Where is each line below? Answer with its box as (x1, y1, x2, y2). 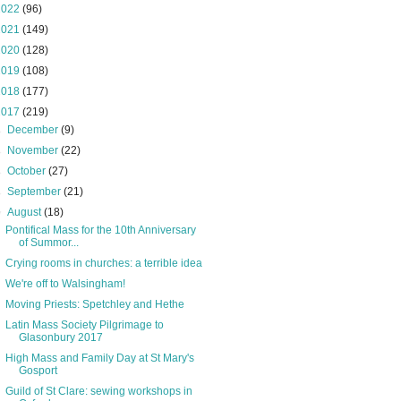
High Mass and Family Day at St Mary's (4, 352, 194, 365)
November (7, 144, 62, 158)
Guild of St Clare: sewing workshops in (4, 385, 192, 398)
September (7, 185, 64, 199)
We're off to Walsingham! (4, 277, 125, 291)
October (7, 165, 49, 178)
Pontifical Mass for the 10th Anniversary (4, 224, 196, 237)
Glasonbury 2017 (18, 331, 103, 345)
